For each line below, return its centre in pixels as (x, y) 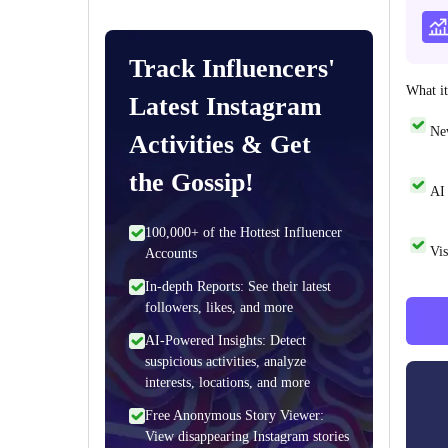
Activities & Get (220, 144)
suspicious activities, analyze (225, 361)
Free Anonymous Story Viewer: (234, 415)
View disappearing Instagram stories (247, 436)
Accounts (171, 253)
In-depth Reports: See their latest (238, 286)
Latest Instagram (225, 106)
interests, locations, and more (227, 382)
